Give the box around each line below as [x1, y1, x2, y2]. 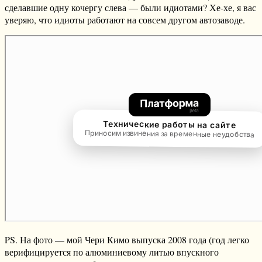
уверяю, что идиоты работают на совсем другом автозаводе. [5, 13, 245, 26]
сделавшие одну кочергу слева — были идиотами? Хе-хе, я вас [5, 1, 256, 14]
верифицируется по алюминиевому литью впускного [5, 246, 219, 258]
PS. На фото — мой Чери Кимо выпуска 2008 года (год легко [5, 233, 249, 246]
